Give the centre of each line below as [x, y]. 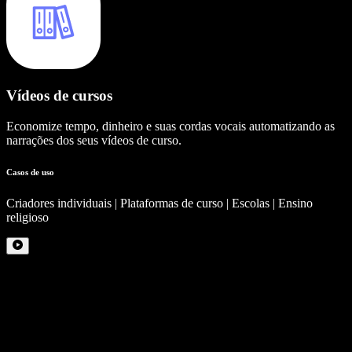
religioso [27, 217]
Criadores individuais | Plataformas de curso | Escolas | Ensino [159, 203]
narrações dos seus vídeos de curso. [94, 140]
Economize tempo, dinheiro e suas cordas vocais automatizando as [170, 126]
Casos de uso [30, 172]
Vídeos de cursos [59, 95]
